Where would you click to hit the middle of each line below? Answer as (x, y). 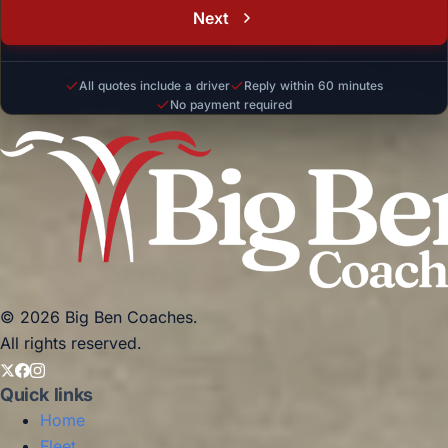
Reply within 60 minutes (313, 85)
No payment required (231, 104)
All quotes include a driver (154, 85)
